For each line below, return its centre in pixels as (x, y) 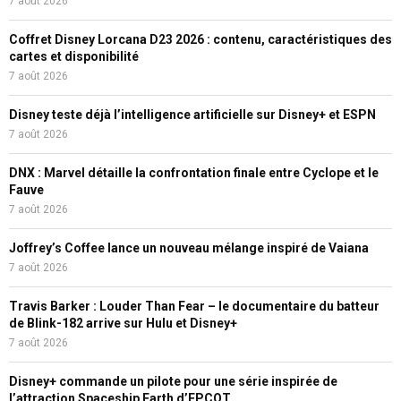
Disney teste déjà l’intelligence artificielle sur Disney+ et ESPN (192, 115)
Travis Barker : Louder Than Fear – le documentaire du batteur (194, 307)
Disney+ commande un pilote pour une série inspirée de (173, 382)
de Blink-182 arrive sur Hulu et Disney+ (123, 324)
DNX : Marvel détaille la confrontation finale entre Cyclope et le (194, 173)
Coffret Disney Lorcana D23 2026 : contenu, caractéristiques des (200, 40)
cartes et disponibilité (74, 57)
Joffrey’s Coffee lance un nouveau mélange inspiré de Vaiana (189, 248)
